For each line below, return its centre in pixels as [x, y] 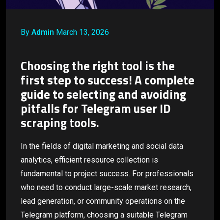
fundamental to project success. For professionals [107, 173]
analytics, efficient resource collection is [89, 160]
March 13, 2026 [82, 32]
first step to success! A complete [108, 80]
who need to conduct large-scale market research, [106, 187]
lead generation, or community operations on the [103, 201]
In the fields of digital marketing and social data [102, 146]
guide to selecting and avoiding [103, 94]
